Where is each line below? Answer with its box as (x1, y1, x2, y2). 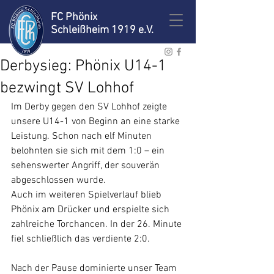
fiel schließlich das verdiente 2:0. (11, 233, 152, 245)
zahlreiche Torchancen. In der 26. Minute (11, 218, 184, 231)
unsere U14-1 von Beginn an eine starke (11, 116, 182, 128)
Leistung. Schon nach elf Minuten (11, 130, 154, 143)
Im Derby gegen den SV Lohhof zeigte (11, 101, 169, 113)
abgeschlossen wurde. (11, 174, 106, 187)
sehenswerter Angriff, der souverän (11, 160, 162, 172)
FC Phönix (51, 11, 97, 24)
